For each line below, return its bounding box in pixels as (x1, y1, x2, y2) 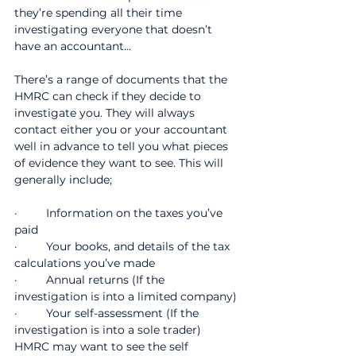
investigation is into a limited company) (14, 289, 237, 304)
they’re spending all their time (14, 6, 185, 20)
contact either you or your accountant (14, 122, 230, 137)
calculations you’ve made (14, 256, 155, 270)
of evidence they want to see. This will (14, 156, 226, 170)
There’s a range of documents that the (14, 72, 230, 87)
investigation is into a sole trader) (14, 323, 204, 337)
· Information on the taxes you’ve (14, 206, 226, 220)
